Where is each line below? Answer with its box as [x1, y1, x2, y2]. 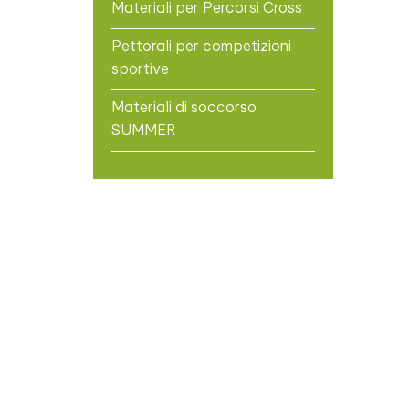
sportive [111, 58, 169, 78]
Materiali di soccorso [111, 97, 257, 116]
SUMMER [111, 120, 176, 139]
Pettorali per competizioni [111, 36, 291, 55]
